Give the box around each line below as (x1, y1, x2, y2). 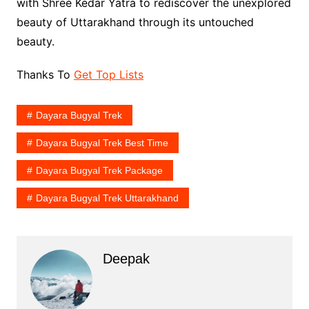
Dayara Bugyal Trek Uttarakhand (35, 192, 179, 204)
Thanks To (16, 68, 74, 82)
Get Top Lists (73, 68, 143, 82)
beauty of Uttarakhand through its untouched (16, 15, 254, 30)
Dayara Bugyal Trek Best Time (35, 137, 168, 149)
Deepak (102, 251, 150, 267)
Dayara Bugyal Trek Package (35, 165, 163, 177)
